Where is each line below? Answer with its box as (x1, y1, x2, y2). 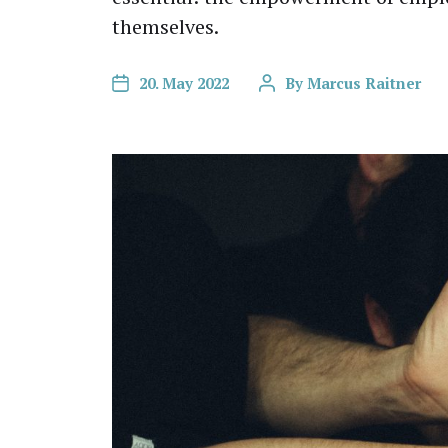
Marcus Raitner (307, 73, 421, 93)
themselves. (112, 13, 219, 40)
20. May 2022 (139, 73, 229, 93)
